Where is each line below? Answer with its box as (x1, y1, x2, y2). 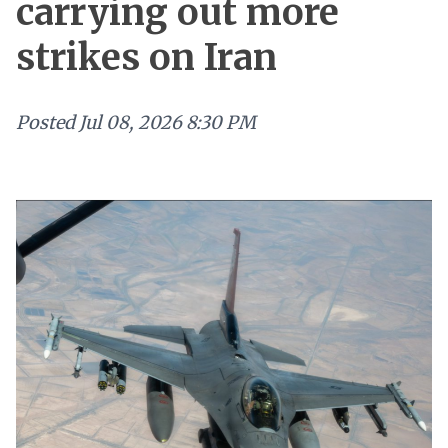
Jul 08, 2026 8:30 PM (79, 111, 256, 134)
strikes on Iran (16, 35, 277, 80)
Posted (16, 111, 75, 134)
